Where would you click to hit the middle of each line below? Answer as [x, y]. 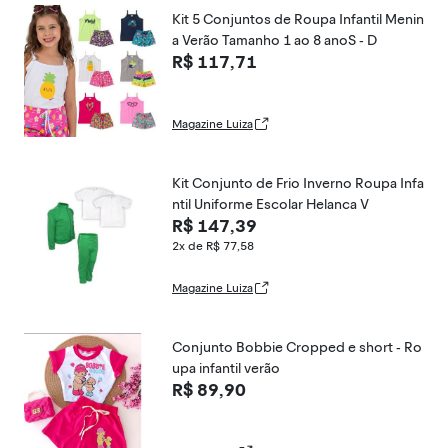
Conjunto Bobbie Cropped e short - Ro [297, 347]
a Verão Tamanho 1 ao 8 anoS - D [274, 40]
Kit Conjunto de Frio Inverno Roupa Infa [298, 183]
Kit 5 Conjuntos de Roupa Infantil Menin [298, 19]
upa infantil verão [226, 368]
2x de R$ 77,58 [213, 246]
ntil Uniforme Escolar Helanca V [270, 204]
